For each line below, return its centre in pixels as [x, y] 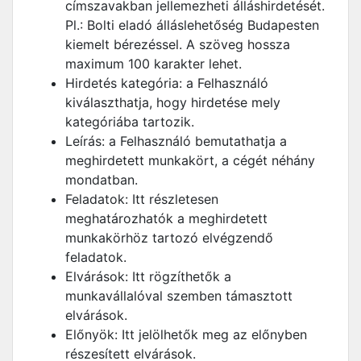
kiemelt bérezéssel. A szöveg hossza [178, 44]
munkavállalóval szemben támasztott [179, 296]
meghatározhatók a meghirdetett [166, 218]
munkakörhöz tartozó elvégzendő [169, 238]
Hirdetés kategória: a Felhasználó [167, 83]
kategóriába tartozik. [130, 122]
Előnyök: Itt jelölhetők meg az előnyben [186, 334]
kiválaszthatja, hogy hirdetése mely [173, 102]
